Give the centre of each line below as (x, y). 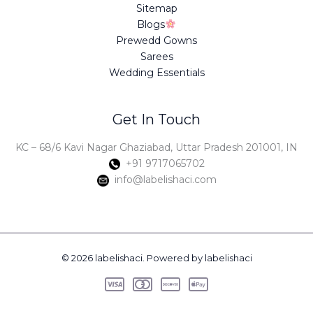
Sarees (156, 57)
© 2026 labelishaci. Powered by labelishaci (156, 258)
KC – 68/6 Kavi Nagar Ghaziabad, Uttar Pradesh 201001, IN (156, 147)
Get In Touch (156, 119)
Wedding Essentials (156, 73)
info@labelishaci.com (162, 180)
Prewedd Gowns (156, 41)
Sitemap (156, 8)
